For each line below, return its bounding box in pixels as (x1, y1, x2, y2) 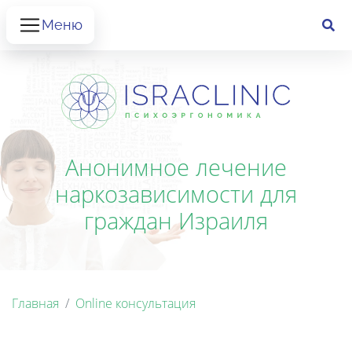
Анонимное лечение (65, 151, 287, 182)
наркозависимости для (55, 178, 297, 209)
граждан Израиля (84, 204, 268, 236)
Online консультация (75, 294, 196, 312)
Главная (12, 294, 59, 312)
